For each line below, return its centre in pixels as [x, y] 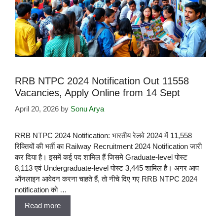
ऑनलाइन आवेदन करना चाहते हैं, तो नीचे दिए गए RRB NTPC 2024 [106, 179]
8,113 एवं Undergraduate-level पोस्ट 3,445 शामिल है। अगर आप [107, 168]
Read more [43, 206]
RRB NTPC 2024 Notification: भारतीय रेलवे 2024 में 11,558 [103, 136]
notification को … [41, 190]
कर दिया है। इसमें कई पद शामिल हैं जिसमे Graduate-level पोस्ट [101, 157]
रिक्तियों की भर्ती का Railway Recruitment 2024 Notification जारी [108, 147]
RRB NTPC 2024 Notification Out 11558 [102, 81]
